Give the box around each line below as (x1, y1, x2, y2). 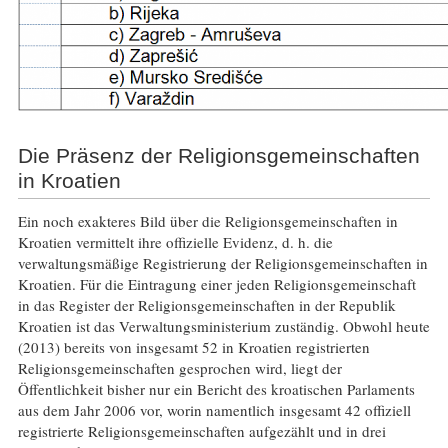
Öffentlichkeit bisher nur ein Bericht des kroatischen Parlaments (17, 379, 415, 400)
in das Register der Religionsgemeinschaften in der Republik (17, 295, 396, 316)
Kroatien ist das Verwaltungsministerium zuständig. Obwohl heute (17, 316, 430, 337)
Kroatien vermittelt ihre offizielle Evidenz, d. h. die (17, 232, 333, 253)
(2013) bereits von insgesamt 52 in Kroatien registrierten (17, 337, 370, 358)
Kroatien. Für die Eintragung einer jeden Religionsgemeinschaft (17, 274, 416, 295)
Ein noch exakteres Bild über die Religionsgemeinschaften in (17, 211, 398, 232)
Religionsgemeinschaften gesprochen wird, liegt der (17, 358, 342, 379)
